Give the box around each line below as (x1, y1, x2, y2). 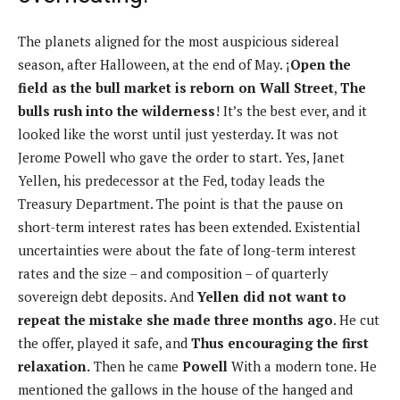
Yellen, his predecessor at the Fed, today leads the (18, 171, 325, 189)
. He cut (333, 310, 379, 329)
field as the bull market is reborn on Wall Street (18, 78, 334, 96)
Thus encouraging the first (191, 333, 369, 352)
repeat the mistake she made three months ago (18, 310, 333, 329)
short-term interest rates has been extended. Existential (18, 217, 361, 236)
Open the (290, 54, 351, 73)
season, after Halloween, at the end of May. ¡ (18, 54, 290, 73)
